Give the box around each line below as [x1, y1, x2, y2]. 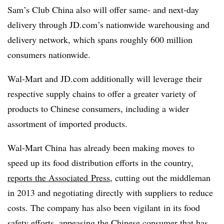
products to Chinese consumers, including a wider [7, 102, 189, 114]
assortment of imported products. [7, 117, 127, 129]
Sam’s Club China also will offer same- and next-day [7, 3, 199, 15]
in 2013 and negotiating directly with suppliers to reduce [7, 186, 213, 198]
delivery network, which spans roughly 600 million [7, 33, 192, 45]
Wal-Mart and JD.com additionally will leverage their [7, 72, 202, 84]
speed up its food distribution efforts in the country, [7, 156, 193, 168]
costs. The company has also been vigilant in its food [7, 201, 200, 213]
